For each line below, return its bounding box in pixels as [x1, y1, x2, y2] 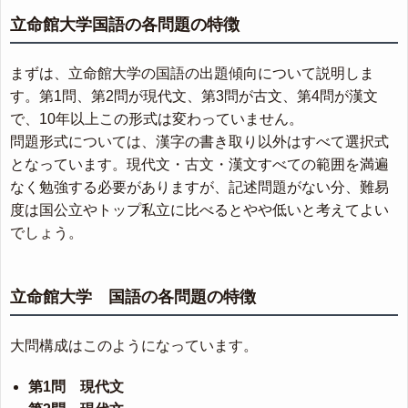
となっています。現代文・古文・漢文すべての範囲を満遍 [10, 157, 389, 172]
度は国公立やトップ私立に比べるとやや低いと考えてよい [10, 202, 389, 218]
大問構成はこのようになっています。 [10, 338, 258, 353]
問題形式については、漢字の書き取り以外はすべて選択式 [10, 134, 389, 149]
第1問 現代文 [28, 379, 124, 394]
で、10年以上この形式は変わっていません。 [10, 111, 303, 127]
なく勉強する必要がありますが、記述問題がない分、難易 [10, 179, 389, 195]
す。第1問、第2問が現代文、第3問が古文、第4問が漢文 [10, 88, 378, 104]
